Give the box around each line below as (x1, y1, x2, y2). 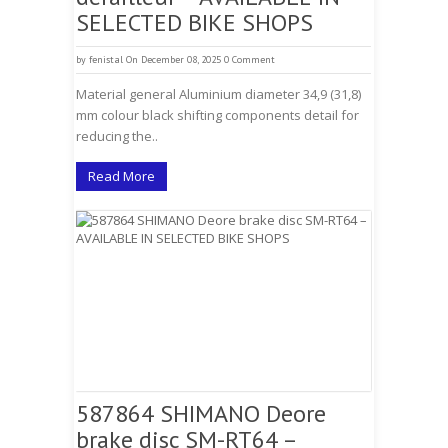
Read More (88, 167, 155, 185)
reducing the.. (76, 127, 158, 145)
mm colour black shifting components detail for (76, 106, 359, 124)
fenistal (89, 53, 123, 66)
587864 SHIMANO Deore (76, 398, 326, 429)
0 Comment (224, 53, 275, 66)
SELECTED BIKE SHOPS (76, 7, 313, 38)
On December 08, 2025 (126, 53, 221, 66)
